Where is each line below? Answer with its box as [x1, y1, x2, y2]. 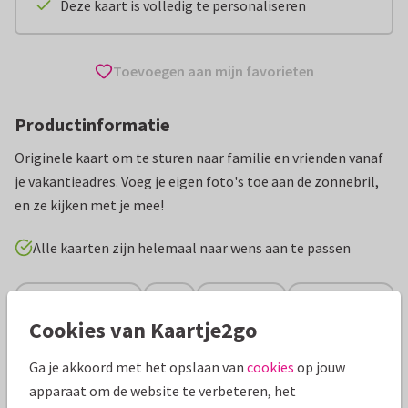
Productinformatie [15, 113, 170, 136]
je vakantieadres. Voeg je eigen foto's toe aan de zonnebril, [15, 172, 379, 190]
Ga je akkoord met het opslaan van [29, 357, 247, 376]
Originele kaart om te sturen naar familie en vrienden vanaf [15, 148, 383, 167]
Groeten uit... [303, 287, 379, 304]
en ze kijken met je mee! [15, 196, 164, 214]
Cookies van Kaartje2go [29, 315, 257, 344]
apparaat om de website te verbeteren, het [29, 381, 296, 400]
